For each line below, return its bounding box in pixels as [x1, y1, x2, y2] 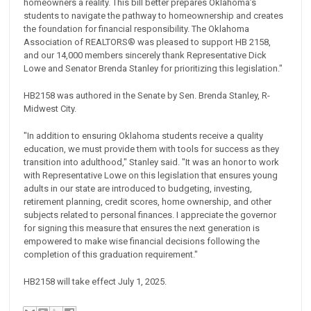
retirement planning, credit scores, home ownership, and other [24, 196, 272, 207]
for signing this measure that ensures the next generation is [24, 222, 260, 233]
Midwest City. [24, 103, 77, 114]
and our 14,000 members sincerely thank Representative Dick [24, 49, 267, 60]
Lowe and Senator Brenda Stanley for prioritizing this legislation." [24, 62, 283, 74]
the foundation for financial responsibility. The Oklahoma [24, 23, 250, 34]
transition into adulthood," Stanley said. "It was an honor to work [24, 156, 280, 167]
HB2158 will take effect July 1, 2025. [24, 276, 167, 287]
